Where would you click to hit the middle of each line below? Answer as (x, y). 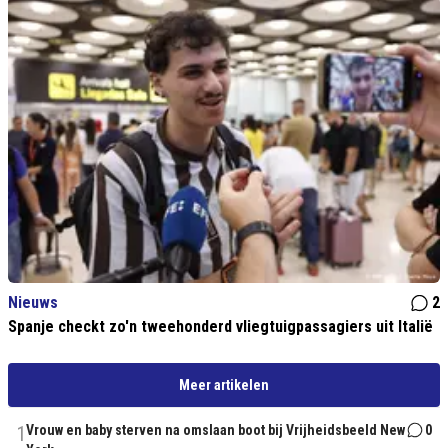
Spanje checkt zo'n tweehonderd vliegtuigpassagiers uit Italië (220, 326)
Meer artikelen (224, 385)
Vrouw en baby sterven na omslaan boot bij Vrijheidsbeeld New (215, 430)
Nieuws (33, 302)
